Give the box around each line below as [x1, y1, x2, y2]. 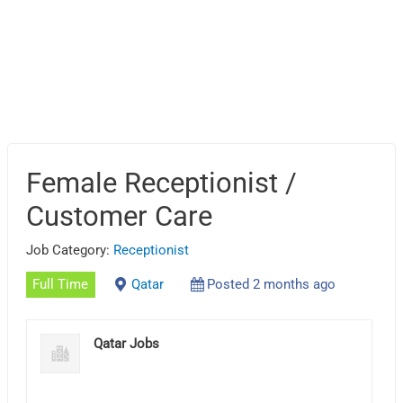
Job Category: [26, 241, 114, 258]
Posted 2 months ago [206, 276, 336, 293]
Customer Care [26, 199, 213, 233]
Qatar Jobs [94, 335, 160, 352]
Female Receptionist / [26, 166, 298, 200]
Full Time [32, 276, 89, 293]
